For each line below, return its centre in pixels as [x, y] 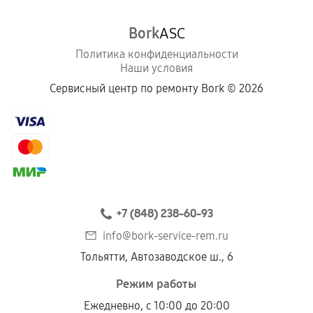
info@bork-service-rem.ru [166, 236]
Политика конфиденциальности [156, 54]
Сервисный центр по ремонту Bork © [144, 88]
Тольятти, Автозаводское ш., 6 [156, 257]
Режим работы [156, 284]
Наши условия [156, 68]
